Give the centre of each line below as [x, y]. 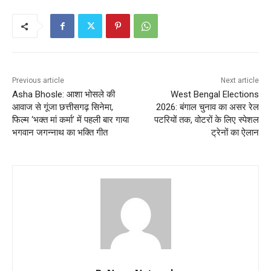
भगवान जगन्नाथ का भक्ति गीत [60, 132]
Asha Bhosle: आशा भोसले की [64, 94]
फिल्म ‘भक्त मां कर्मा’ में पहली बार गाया [70, 119]
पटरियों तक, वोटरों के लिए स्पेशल [206, 119]
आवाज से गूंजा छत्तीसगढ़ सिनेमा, [63, 107]
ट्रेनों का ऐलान [235, 132]
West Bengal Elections [214, 94]
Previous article [38, 80]
